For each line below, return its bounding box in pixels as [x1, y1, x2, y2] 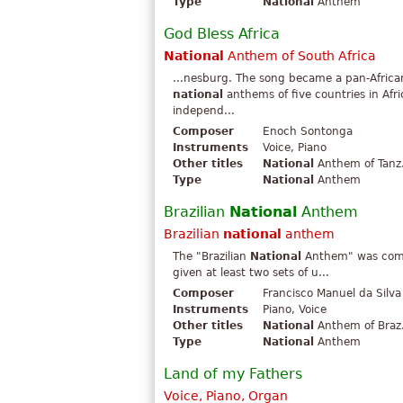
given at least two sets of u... [173, 266, 329, 280]
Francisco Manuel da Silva [263, 287, 401, 300]
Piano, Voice [263, 303, 327, 317]
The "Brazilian [173, 250, 250, 264]
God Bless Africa [164, 25, 280, 43]
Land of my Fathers [164, 365, 302, 383]
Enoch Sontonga [263, 125, 353, 139]
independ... [173, 104, 235, 118]
